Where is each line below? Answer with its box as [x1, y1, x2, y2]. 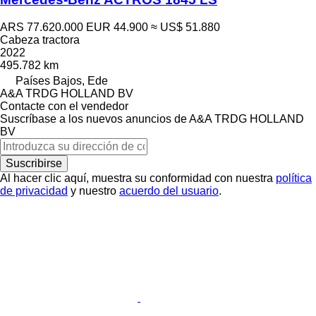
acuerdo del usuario [119, 184, 219, 197]
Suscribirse [6, 157, 62, 169]
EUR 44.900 [86, 20, 148, 33]
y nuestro [68, 184, 119, 197]
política [276, 171, 312, 184]
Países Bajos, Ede [16, 74, 108, 87]
